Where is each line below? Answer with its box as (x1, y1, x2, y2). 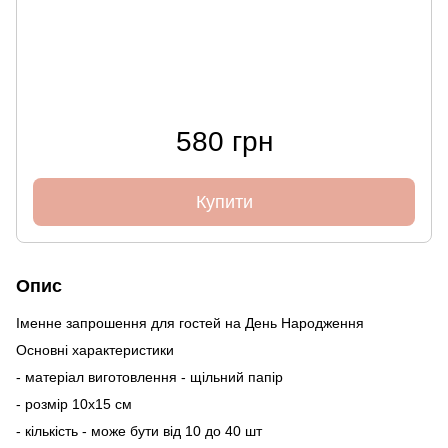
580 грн (175, 125, 273, 157)
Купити (195, 191, 253, 212)
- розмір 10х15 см (16, 395, 132, 412)
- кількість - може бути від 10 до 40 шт (16, 422, 262, 439)
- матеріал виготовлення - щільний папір (16, 368, 283, 385)
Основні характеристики (16, 341, 174, 358)
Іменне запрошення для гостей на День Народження (16, 314, 364, 331)
